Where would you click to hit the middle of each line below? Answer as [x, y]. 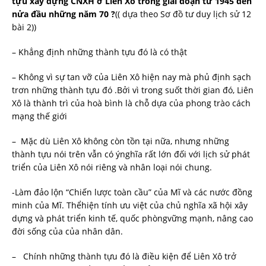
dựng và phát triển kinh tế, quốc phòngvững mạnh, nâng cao [132, 218]
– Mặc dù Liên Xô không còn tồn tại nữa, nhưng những [121, 141]
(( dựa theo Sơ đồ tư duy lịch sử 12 [183, 14]
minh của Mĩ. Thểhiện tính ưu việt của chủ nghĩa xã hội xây [130, 205]
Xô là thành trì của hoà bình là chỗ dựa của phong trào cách [131, 103]
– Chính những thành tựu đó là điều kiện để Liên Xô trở [124, 256]
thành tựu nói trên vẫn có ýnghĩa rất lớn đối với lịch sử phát [131, 154]
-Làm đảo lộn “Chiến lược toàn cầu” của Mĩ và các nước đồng [132, 192]
